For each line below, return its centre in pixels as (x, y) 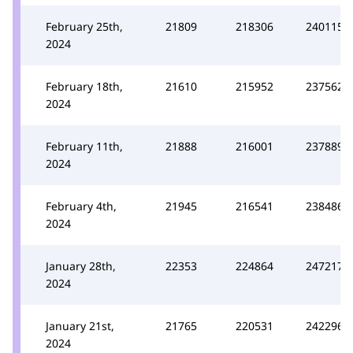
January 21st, (80, 325)
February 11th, (84, 146)
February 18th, (84, 86)
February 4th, (81, 206)
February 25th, (84, 26)
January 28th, (81, 266)
